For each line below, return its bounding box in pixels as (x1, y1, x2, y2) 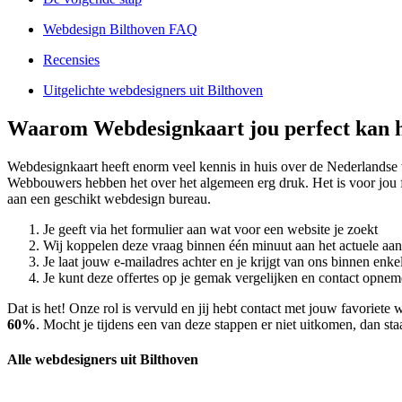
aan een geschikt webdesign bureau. (7, 190, 211, 206)
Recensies (43, 52, 100, 68)
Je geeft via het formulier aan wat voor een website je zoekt (43, 221, 378, 237)
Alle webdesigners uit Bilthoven (7, 352, 198, 368)
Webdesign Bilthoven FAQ (43, 22, 197, 38)
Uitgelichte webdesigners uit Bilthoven (43, 83, 263, 99)
